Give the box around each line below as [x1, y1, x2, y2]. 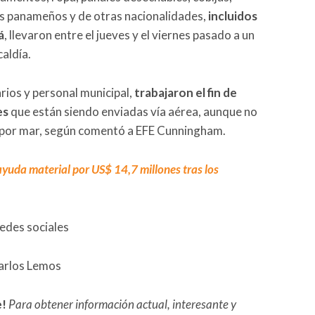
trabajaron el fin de [134, 84, 237, 100]
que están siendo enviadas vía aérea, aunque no [8, 103, 257, 119]
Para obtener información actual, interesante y [8, 296, 236, 311]
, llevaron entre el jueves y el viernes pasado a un [4, 27, 255, 42]
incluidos [208, 8, 257, 23]
